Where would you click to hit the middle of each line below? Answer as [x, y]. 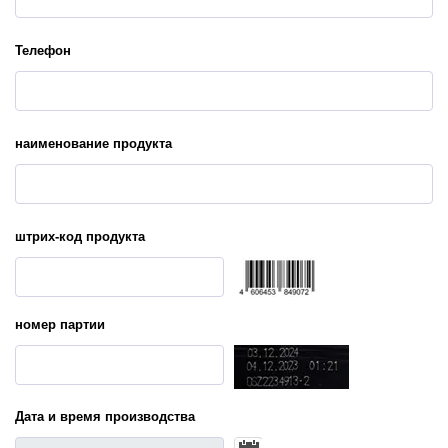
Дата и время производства [105, 417]
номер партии [60, 325]
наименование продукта [93, 144]
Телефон [43, 51]
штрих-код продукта [80, 237]
